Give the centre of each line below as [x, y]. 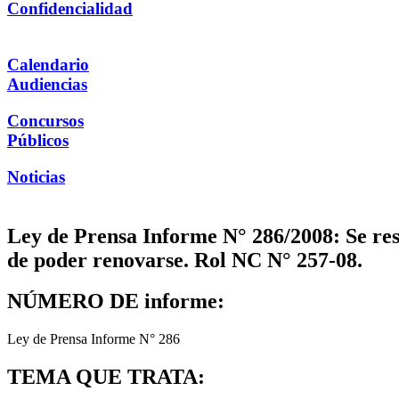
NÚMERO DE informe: [116, 301]
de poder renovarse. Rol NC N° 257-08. [185, 260]
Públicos [38, 140]
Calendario [48, 65]
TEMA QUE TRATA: [106, 377]
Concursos [45, 120]
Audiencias [47, 85]
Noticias [36, 176]
